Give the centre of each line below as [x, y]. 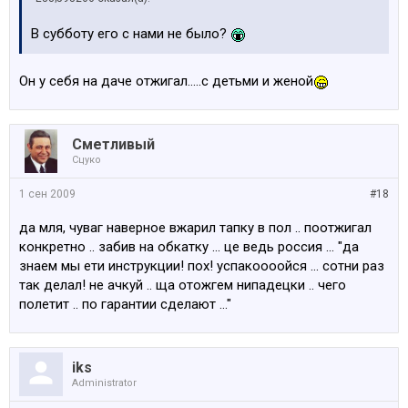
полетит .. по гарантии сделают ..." [125, 304]
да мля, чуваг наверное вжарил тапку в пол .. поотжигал [195, 228]
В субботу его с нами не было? [131, 34]
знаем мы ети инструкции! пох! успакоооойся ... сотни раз [202, 266]
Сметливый [113, 144]
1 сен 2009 [47, 194]
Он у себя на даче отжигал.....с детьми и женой [166, 81]
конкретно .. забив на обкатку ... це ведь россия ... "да [189, 247]
